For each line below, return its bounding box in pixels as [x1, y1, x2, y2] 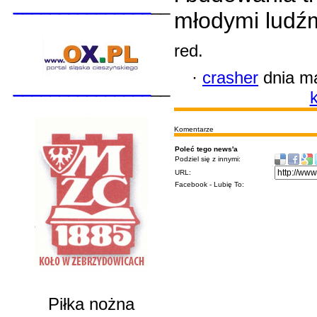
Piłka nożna [48, 294, 134, 313]
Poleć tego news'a [175, 145, 238, 153]
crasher [202, 68, 258, 87]
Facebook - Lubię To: [175, 180, 244, 188]
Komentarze [174, 125, 214, 133]
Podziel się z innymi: [175, 155, 241, 163]
